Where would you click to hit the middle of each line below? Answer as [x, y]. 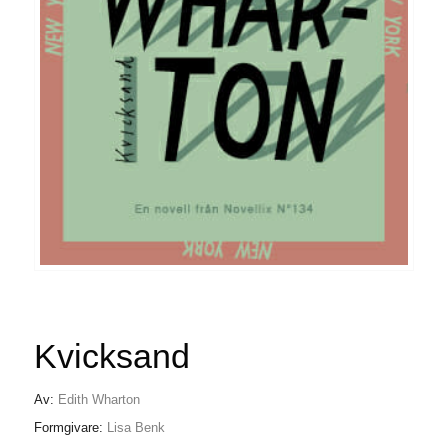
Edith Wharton [98, 400]
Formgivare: [70, 427]
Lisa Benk [135, 427]
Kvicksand [111, 356]
